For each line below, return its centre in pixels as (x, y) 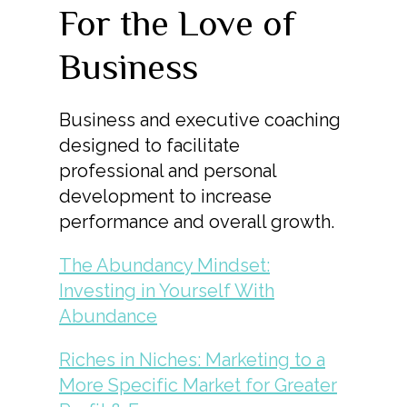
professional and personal (168, 171)
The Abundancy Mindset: (164, 266)
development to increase (165, 197)
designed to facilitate (149, 146)
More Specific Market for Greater (198, 386)
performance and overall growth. (197, 222)
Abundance (108, 317)
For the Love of (177, 24)
